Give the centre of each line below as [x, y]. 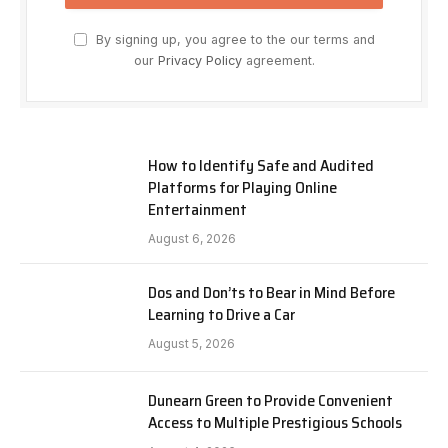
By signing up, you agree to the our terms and [233, 40]
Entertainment [197, 210]
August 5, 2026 [191, 344]
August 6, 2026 [192, 239]
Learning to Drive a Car [221, 315]
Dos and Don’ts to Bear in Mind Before [271, 293]
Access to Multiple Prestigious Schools [275, 423]
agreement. [278, 61]
